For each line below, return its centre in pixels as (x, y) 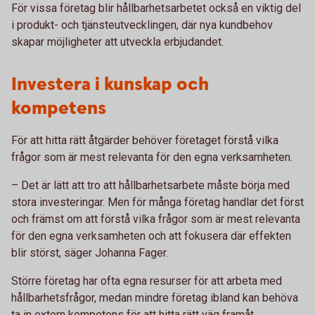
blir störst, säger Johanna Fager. (90, 253)
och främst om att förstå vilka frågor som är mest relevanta (156, 219)
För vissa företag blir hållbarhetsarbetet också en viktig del (156, 8)
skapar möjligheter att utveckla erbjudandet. (117, 42)
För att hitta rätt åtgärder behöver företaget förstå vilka (145, 140)
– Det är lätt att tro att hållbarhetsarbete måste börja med (150, 185)
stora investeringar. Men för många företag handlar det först (157, 202)
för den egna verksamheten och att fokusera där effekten (151, 236)
